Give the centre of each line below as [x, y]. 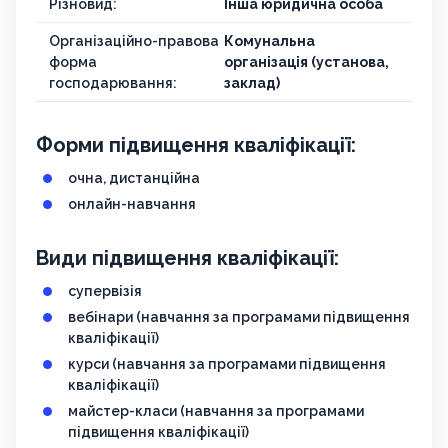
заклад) [252, 83]
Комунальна [269, 41]
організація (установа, [306, 62]
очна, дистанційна [134, 178]
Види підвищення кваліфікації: [187, 258]
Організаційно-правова [134, 41]
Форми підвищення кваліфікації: [196, 145]
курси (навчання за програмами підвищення [227, 364]
